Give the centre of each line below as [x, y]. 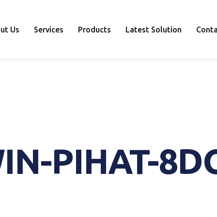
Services [49, 29]
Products [95, 29]
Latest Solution [154, 29]
